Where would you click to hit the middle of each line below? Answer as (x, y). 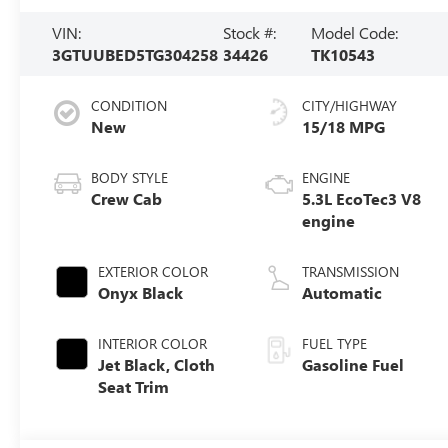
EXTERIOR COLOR (153, 271)
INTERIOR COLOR (153, 343)
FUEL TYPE (335, 343)
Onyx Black (141, 292)
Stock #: (250, 32)
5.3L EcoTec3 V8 (362, 198)
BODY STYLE (130, 177)
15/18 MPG (344, 126)
